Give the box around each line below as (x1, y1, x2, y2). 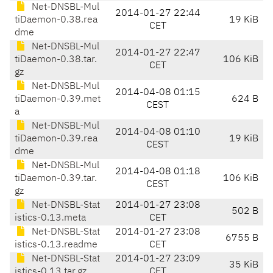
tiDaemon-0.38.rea (15, 15, 97, 26)
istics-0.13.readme (15, 240, 97, 250)
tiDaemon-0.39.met (15, 94, 101, 105)
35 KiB (229, 260, 258, 271)
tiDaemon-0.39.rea (15, 134, 97, 144)
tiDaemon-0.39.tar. (15, 174, 97, 184)
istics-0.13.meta (15, 213, 86, 224)
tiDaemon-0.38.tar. (15, 55, 97, 65)
